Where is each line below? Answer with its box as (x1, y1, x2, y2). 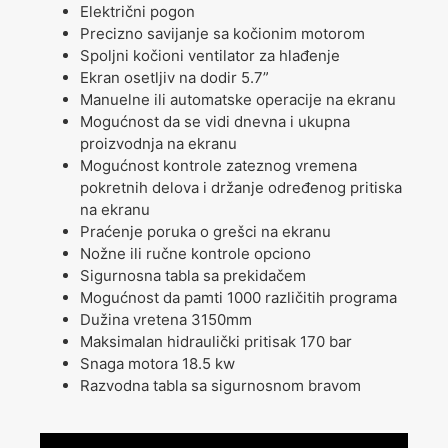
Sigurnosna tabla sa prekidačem (80, 265, 306, 285)
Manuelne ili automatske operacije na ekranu (80, 89, 396, 109)
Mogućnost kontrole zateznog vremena (80, 155, 357, 175)
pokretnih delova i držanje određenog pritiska (80, 177, 402, 197)
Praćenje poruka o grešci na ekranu (80, 221, 331, 241)
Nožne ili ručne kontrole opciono (80, 243, 311, 263)
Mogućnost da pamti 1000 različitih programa (80, 287, 397, 307)
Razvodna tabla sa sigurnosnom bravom (80, 375, 361, 395)
